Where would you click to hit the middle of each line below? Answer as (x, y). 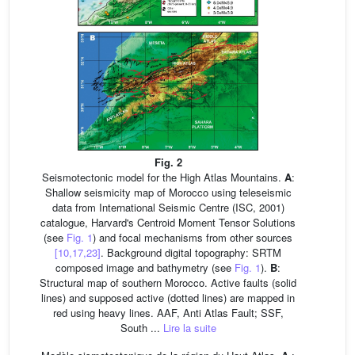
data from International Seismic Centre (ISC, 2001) (168, 207)
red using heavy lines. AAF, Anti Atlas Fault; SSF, (168, 312)
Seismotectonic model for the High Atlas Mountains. (163, 177)
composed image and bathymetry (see (145, 267)
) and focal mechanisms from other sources (193, 237)
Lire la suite (189, 327)
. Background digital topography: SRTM (191, 252)
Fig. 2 (168, 162)
